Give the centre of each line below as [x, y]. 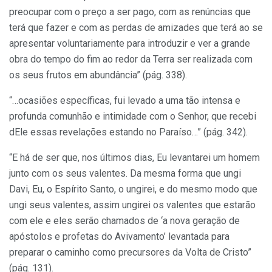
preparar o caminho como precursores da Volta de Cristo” [130, 252]
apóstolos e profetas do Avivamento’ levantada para [119, 236]
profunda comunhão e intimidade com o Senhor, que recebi [133, 116]
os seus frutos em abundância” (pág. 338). [98, 75]
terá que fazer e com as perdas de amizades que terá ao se [136, 27]
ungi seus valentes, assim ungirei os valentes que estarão [132, 205]
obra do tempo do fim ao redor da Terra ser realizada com [131, 59]
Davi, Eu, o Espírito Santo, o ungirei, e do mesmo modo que [133, 189]
